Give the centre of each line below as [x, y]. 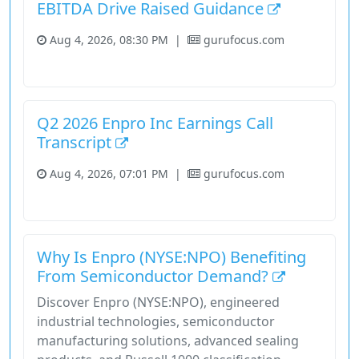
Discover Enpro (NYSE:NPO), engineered [158, 303]
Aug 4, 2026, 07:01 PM [109, 174]
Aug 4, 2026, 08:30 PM [109, 40]
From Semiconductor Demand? [155, 276]
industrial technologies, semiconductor [156, 322]
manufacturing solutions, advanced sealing [168, 341]
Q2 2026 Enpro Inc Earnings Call [155, 123]
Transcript [76, 143]
